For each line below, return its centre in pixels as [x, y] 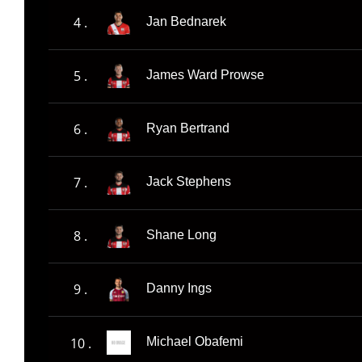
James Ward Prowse [205, 75]
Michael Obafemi [195, 342]
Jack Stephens [189, 182]
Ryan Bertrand [188, 128]
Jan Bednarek [186, 22]
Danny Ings [179, 288]
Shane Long [181, 235]
